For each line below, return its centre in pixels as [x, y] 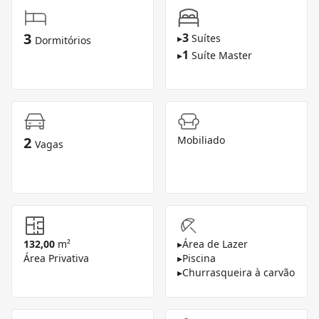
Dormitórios [63, 41]
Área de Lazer [215, 244]
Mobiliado [201, 140]
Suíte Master [222, 56]
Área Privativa [56, 258]
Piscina [199, 258]
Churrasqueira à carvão [239, 273]
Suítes [206, 38]
